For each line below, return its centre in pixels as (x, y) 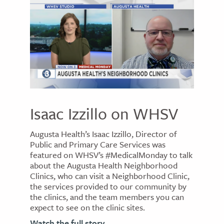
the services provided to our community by (108, 186)
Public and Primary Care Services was (98, 144)
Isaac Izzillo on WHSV (104, 114)
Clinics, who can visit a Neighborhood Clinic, (110, 176)
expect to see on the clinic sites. (88, 207)
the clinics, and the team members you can (107, 197)
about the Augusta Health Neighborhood (104, 165)
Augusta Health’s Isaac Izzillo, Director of (103, 134)
